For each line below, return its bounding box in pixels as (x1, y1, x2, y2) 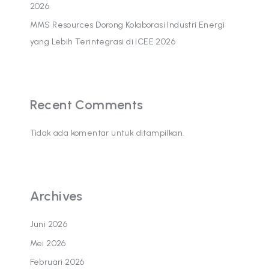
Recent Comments (29, 97, 144, 113)
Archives (29, 188, 83, 205)
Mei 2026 (29, 238, 66, 249)
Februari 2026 (29, 257, 85, 268)
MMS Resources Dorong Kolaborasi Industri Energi (29, 20, 225, 31)
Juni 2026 (29, 219, 68, 230)
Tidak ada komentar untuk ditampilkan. (29, 128, 185, 139)
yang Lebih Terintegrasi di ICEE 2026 (29, 37, 175, 47)
